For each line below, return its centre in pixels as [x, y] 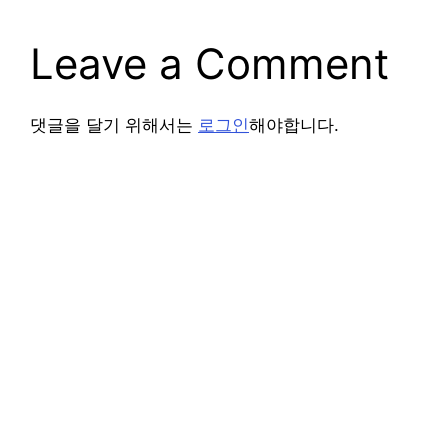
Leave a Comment [209, 64]
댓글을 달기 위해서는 [114, 125]
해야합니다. [294, 125]
